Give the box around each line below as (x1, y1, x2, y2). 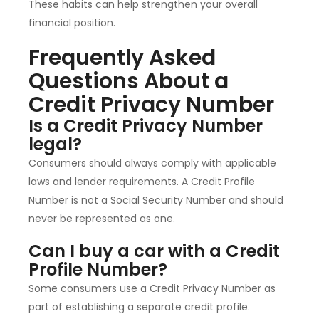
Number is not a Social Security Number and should (28, 193, 283, 208)
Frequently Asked (28, 43, 216, 73)
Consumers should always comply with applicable (28, 156, 276, 171)
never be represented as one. (28, 211, 175, 226)
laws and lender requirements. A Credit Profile (28, 174, 255, 189)
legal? (28, 132, 82, 157)
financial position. (28, 16, 115, 31)
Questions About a (28, 66, 229, 97)
